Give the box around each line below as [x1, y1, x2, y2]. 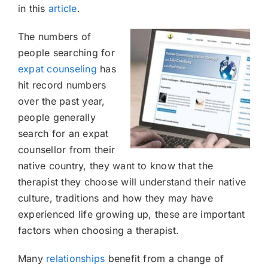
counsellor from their [18, 144, 115, 156]
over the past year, [18, 95, 105, 107]
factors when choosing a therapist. [18, 224, 179, 236]
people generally [18, 111, 96, 123]
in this [18, 2, 48, 14]
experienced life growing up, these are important [18, 208, 245, 220]
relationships [46, 252, 105, 264]
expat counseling [18, 63, 97, 75]
